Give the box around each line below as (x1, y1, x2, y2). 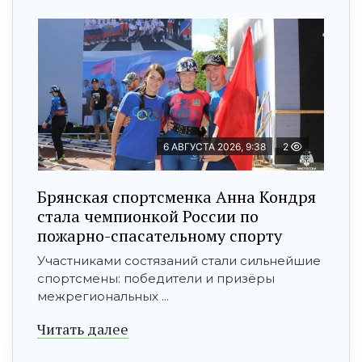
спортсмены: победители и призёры (37, 270, 275, 286)
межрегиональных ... (37, 288, 169, 304)
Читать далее (37, 318, 128, 339)
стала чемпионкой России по (37, 204, 259, 227)
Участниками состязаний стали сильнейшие (37, 252, 321, 268)
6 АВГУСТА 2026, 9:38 (163, 140, 266, 153)
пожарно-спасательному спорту (37, 224, 282, 246)
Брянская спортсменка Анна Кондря (37, 185, 316, 208)
